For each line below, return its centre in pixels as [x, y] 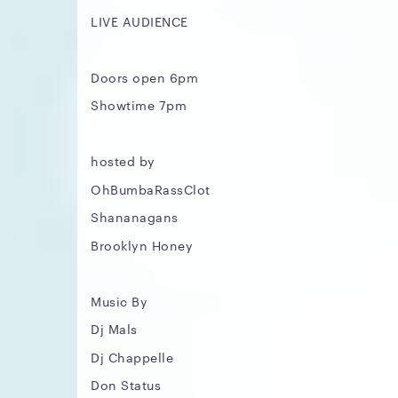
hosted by [123, 161]
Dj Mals [114, 329]
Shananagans [135, 217]
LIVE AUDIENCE [139, 21]
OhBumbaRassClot [151, 189]
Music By [119, 301]
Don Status [126, 385]
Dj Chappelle [132, 357]
